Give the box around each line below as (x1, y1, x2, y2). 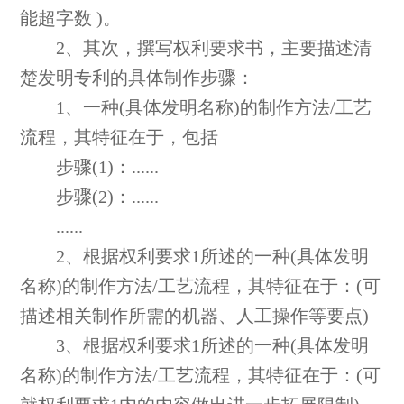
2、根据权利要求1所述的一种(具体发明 (20, 247, 370, 267)
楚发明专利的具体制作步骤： (20, 69, 255, 88)
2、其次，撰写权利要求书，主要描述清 (20, 39, 372, 59)
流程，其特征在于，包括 (20, 128, 219, 148)
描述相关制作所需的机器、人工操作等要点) (20, 307, 370, 326)
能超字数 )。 (20, 9, 122, 29)
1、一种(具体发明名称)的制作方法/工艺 (20, 98, 372, 118)
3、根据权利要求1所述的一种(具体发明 (20, 336, 370, 356)
